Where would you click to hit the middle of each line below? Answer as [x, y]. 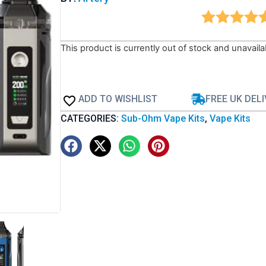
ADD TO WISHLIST [118, 99]
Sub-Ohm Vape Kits [163, 118]
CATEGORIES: [91, 118]
